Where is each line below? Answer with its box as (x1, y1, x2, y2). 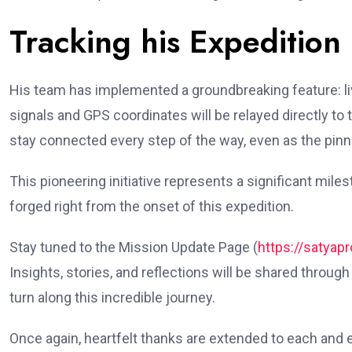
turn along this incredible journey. (9, 289, 215, 306)
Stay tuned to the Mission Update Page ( (9, 239, 258, 256)
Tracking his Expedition (9, 19, 341, 65)
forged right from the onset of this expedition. (9, 198, 294, 215)
